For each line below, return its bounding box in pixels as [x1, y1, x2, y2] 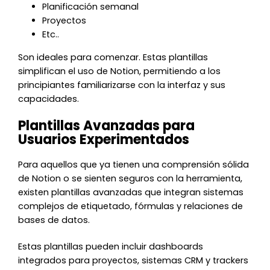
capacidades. [18, 92, 80, 105]
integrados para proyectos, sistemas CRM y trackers [18, 254, 249, 267]
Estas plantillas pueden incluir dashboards [18, 240, 204, 253]
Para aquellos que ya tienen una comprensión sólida [18, 158, 250, 171]
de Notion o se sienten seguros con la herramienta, [18, 172, 243, 184]
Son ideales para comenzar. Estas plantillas [18, 51, 209, 63]
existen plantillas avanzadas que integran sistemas [18, 186, 244, 198]
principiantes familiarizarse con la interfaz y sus [18, 78, 226, 91]
